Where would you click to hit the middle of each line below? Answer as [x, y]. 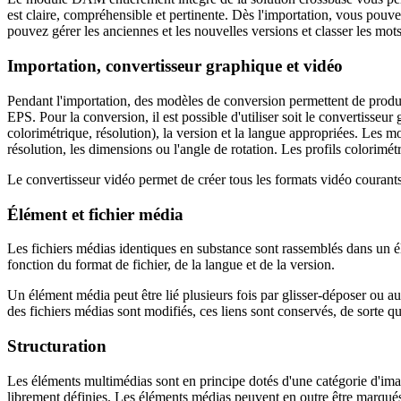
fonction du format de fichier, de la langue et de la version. [171, 265]
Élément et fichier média [95, 214]
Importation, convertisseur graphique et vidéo [175, 66]
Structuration [57, 346]
